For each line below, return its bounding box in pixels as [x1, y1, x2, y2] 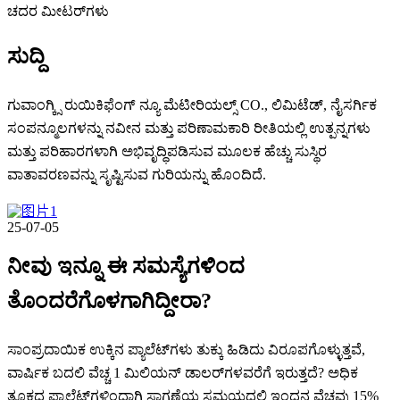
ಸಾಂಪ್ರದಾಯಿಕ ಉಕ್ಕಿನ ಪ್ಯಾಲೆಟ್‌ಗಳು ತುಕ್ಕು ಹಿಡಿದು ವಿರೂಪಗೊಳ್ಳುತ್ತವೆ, [7, 341, 365, 357]
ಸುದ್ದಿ [7, 45, 45, 69]
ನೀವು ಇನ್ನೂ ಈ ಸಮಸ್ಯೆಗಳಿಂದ [7, 254, 245, 278]
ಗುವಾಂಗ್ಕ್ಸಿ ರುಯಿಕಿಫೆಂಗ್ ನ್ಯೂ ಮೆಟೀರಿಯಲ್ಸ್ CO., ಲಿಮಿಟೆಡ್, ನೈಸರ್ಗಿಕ [7, 96, 377, 112]
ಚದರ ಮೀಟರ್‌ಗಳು [7, 4, 109, 20]
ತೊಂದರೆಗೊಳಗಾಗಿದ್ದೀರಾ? [7, 288, 212, 312]
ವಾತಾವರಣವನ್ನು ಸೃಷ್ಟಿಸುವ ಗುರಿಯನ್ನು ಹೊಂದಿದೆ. [7, 166, 266, 182]
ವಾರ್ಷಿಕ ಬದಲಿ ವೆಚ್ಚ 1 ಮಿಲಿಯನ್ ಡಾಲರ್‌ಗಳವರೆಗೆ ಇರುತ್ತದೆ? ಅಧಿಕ [7, 364, 358, 380]
